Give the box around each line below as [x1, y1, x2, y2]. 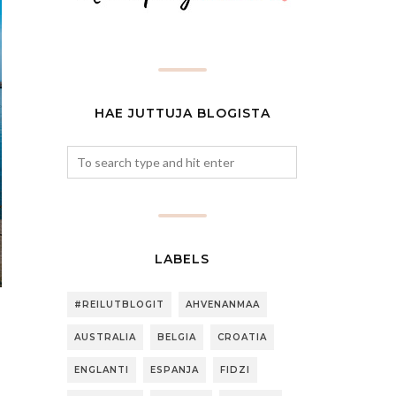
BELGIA [157, 331, 196, 343]
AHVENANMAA [186, 299, 260, 310]
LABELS [155, 251, 209, 267]
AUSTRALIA [74, 331, 136, 343]
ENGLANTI [74, 364, 129, 376]
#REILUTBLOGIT [74, 299, 164, 310]
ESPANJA [150, 364, 199, 376]
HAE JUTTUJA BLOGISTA [94, 105, 270, 121]
